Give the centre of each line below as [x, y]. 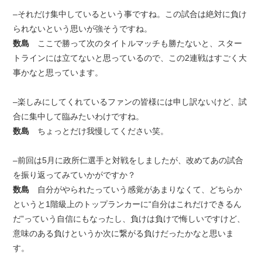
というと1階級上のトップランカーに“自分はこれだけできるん [127, 204]
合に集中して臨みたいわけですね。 [79, 116]
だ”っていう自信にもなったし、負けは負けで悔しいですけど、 [129, 219]
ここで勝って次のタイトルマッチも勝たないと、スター [136, 43]
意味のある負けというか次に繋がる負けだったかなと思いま [124, 233]
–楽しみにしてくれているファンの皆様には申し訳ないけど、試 [130, 102]
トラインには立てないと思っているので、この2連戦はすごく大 [130, 58]
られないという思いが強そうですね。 [83, 29]
